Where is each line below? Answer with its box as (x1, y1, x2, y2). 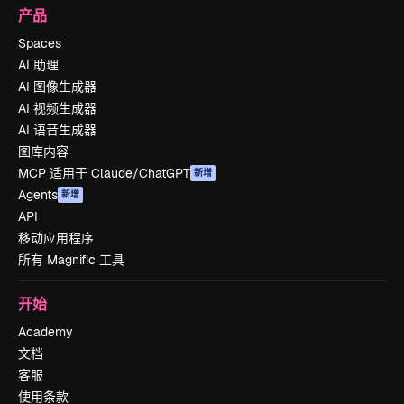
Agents (18, 187, 58, 203)
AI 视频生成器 (18, 100, 96, 116)
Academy (18, 324, 73, 340)
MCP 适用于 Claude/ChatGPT (18, 165, 190, 181)
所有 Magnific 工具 (18, 252, 124, 268)
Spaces (18, 35, 61, 51)
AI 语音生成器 (18, 122, 96, 138)
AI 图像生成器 (18, 78, 96, 95)
